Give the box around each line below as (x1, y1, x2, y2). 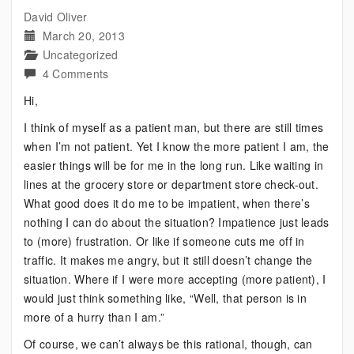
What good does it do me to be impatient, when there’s (24, 195, 310, 211)
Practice (107, 160, 151, 175)
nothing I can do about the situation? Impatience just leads (24, 214, 330, 230)
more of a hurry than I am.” (24, 309, 165, 325)
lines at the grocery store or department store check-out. (24, 176, 319, 192)
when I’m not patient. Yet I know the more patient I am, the (24, 138, 330, 154)
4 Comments (42, 66, 109, 81)
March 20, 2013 (42, 28, 125, 43)
